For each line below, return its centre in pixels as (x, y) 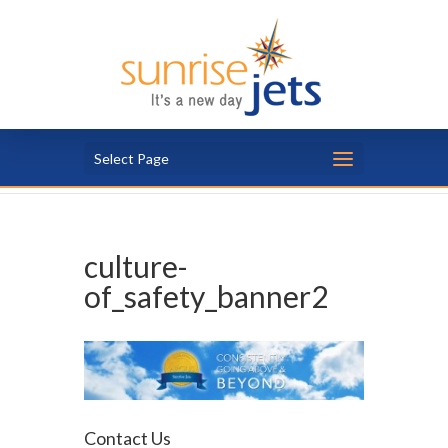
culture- (136, 266)
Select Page (131, 158)
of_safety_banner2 (206, 296)
